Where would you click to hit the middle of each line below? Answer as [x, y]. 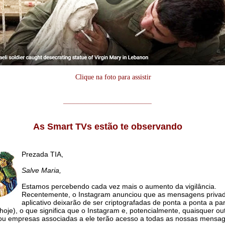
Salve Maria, [41, 171]
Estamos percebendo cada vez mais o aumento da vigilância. [119, 187]
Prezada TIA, [42, 154]
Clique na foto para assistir [113, 77]
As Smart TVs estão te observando [107, 127]
